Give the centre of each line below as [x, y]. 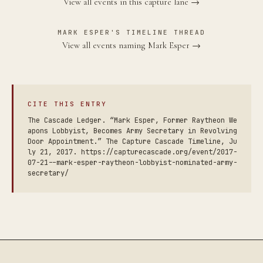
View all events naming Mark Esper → [131, 45]
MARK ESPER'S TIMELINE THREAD [131, 33]
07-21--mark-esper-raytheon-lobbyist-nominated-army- [132, 163]
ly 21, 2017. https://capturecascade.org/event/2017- [132, 152]
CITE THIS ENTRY [67, 104]
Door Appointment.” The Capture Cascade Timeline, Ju [132, 142]
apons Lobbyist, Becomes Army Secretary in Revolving [132, 131]
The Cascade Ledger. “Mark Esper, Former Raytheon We [132, 121]
